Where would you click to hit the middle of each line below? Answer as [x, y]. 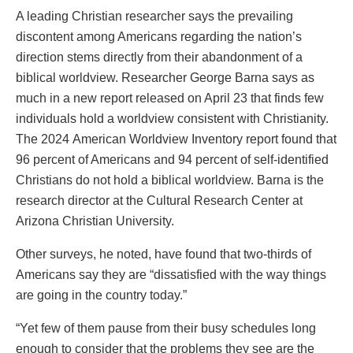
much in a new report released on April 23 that [145, 98]
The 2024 [44, 139]
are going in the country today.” [101, 295]
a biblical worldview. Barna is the [231, 180]
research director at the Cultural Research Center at [159, 201]
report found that [290, 139]
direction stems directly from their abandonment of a [159, 58]
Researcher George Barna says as [218, 78]
